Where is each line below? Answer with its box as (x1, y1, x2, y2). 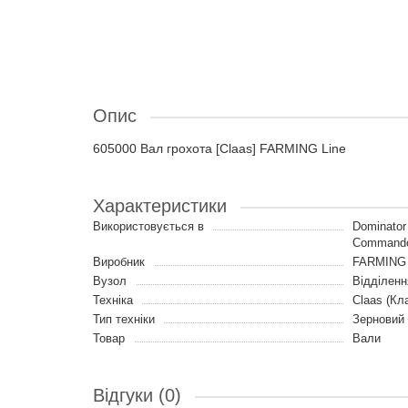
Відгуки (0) (93, 385, 181, 405)
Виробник (93, 255, 145, 269)
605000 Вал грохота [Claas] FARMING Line (93, 141, 346, 156)
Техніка (93, 293, 133, 307)
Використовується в (93, 219, 204, 233)
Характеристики (93, 196, 227, 216)
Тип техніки (93, 312, 155, 326)
